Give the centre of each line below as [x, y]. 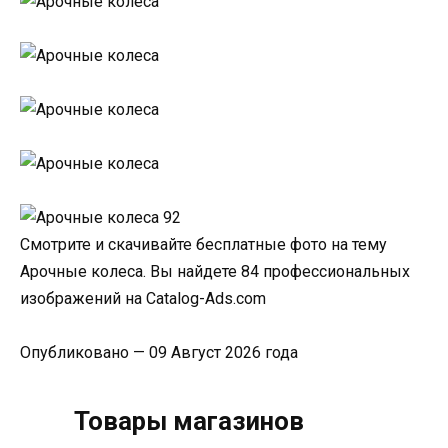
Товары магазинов [189, 420]
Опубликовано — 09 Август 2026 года [159, 352]
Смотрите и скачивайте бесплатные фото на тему [203, 244]
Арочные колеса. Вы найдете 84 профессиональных [215, 271]
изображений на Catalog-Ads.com [143, 298]
